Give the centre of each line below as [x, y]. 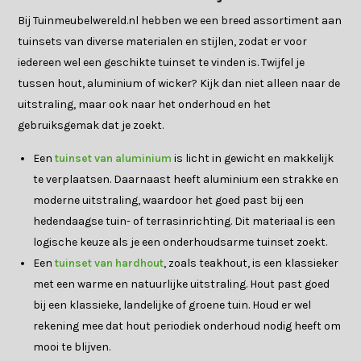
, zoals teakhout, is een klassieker [251, 263]
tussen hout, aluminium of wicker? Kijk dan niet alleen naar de [179, 83]
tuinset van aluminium [114, 158]
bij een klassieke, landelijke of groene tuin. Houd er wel [172, 305]
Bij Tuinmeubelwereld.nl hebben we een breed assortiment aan [180, 20]
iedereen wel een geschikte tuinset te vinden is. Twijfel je [162, 62]
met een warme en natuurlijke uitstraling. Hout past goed [182, 284]
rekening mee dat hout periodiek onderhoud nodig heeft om [187, 326]
